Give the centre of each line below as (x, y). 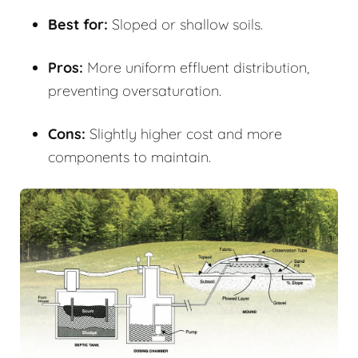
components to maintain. (129, 157)
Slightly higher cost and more (184, 133)
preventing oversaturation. (135, 90)
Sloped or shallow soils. (185, 24)
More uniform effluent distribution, (196, 67)
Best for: (78, 24)
